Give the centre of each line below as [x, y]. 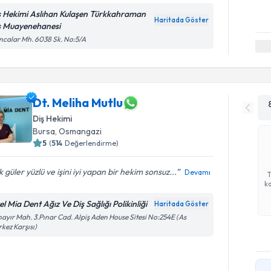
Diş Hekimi [53, 118]
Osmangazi [80, 131]
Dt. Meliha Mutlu [78, 103]
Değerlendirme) [92, 143]
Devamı [198, 172]
